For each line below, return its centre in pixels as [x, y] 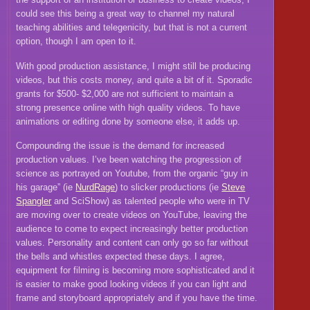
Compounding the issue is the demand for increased [120, 146]
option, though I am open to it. [76, 42]
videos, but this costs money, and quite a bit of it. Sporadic [135, 80]
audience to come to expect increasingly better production [132, 229]
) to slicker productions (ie [168, 188]
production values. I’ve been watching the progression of [129, 160]
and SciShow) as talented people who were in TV [151, 201]
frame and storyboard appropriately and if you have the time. [137, 298]
